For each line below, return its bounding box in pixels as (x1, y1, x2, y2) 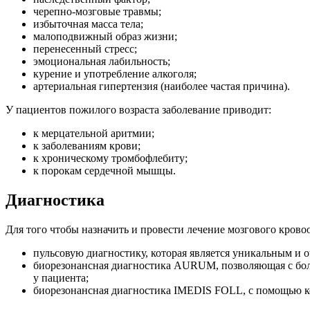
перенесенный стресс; (33, 43, 137, 55)
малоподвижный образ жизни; (33, 30, 177, 43)
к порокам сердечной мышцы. (33, 165, 176, 177)
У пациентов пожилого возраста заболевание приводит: (6, 104, 271, 116)
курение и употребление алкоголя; (33, 68, 197, 80)
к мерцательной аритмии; (33, 127, 154, 140)
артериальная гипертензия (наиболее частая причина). (33, 80, 290, 93)
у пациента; (33, 272, 89, 284)
